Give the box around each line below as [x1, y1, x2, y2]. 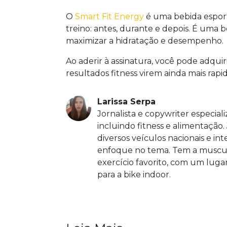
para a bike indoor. [97, 170, 171, 179]
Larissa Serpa [97, 97, 156, 106]
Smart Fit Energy [74, 12, 144, 21]
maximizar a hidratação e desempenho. [65, 36, 223, 46]
